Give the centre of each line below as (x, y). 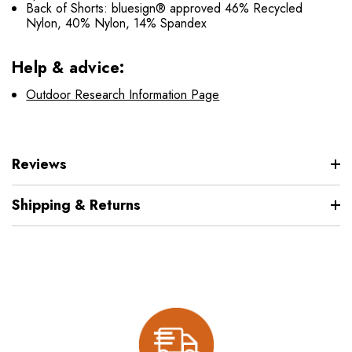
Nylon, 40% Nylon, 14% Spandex (117, 23)
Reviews (39, 164)
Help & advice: (68, 68)
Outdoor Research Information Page (123, 94)
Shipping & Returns (76, 205)
